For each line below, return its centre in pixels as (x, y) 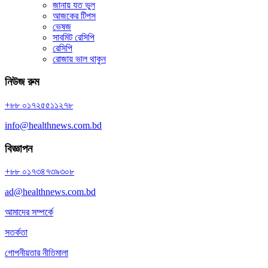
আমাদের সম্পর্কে (29, 212)
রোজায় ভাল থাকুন (79, 59)
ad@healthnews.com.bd (50, 192)
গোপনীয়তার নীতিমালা (36, 253)
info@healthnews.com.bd (53, 125)
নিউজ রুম (22, 82)
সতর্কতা (16, 233)
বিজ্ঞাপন (19, 148)
